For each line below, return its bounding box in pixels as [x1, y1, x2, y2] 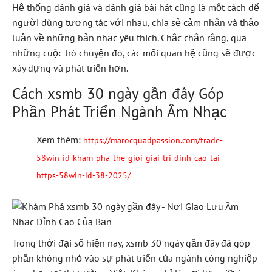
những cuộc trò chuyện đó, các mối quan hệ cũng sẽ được [12, 46, 256, 59]
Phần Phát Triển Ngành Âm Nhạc [12, 101, 226, 121]
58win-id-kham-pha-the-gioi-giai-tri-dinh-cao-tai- [36, 152, 223, 163]
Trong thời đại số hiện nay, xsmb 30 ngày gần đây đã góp [12, 236, 250, 249]
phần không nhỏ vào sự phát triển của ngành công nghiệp [12, 251, 257, 264]
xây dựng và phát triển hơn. [12, 61, 128, 74]
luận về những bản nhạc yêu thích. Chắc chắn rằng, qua [12, 31, 246, 44]
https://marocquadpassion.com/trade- [83, 134, 223, 146]
